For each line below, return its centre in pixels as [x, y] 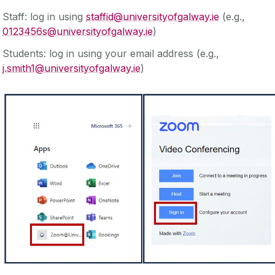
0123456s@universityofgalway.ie [78, 31]
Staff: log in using [44, 16]
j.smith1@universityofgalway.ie [72, 68]
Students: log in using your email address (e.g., [111, 53]
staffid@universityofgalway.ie [153, 16]
